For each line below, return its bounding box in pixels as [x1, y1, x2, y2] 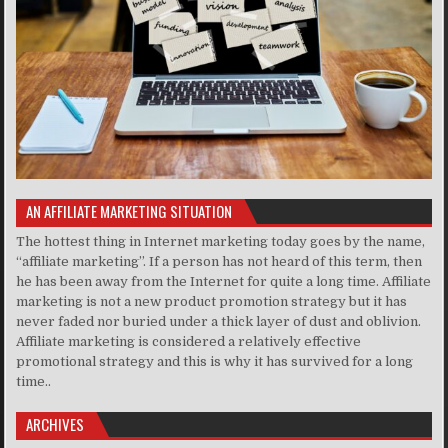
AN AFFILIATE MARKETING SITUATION [26, 200, 233, 223]
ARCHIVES [26, 413, 85, 436]
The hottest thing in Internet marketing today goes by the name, [16, 234, 426, 250]
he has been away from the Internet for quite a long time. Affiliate [16, 274, 432, 290]
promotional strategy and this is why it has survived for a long [16, 354, 414, 370]
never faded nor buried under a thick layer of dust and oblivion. [16, 314, 422, 330]
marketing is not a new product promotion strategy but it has [16, 294, 408, 310]
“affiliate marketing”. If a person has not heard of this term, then [16, 254, 423, 270]
